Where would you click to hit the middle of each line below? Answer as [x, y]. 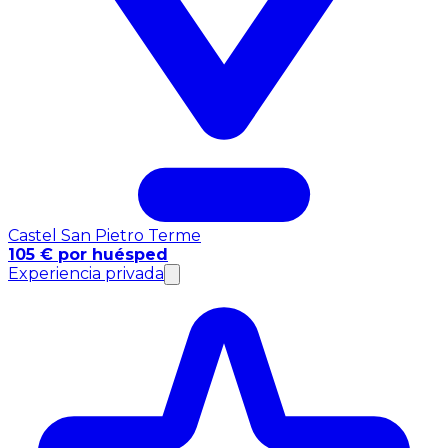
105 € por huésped [88, 254]
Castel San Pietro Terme [104, 235]
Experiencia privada [86, 273]
